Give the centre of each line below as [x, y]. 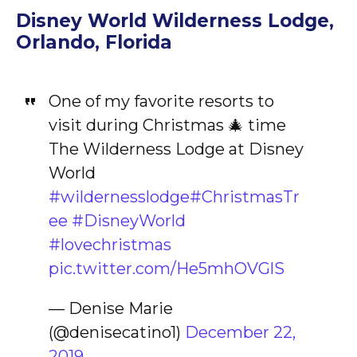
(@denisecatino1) [116, 332]
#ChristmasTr [244, 197]
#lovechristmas [110, 245]
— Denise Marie [110, 308]
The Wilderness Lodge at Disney [176, 149]
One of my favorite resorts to [161, 101]
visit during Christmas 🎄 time [167, 125]
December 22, [240, 332]
